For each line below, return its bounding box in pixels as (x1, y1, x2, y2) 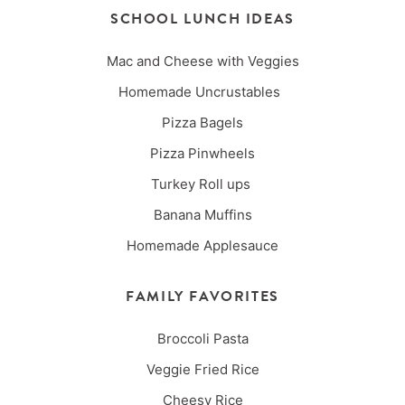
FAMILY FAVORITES (126, 286, 279, 308)
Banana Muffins (153, 206, 252, 224)
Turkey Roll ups (151, 175, 254, 193)
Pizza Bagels (162, 114, 243, 132)
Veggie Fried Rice (146, 361, 259, 379)
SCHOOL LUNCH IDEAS (110, 8, 295, 31)
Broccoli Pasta (156, 330, 249, 348)
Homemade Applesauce (127, 237, 278, 255)
